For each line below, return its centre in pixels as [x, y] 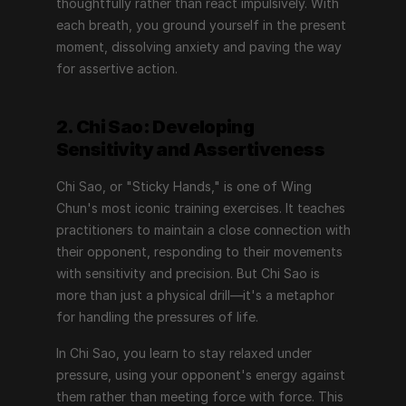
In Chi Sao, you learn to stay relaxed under [184, 353]
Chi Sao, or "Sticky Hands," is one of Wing [184, 186]
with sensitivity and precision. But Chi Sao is [188, 273]
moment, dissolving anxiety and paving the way [198, 47]
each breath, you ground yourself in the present [201, 25]
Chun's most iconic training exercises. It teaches [200, 208]
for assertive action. [116, 68]
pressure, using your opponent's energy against [200, 375]
